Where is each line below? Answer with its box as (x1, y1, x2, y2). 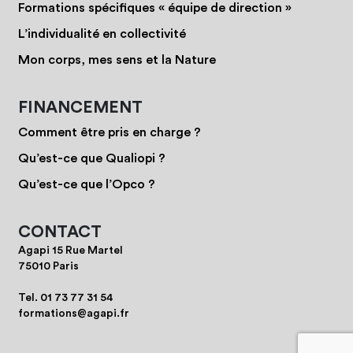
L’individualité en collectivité (18, 27, 186, 40)
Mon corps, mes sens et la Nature (18, 53, 216, 66)
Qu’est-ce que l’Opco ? (18, 177, 155, 191)
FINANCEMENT (18, 98, 143, 116)
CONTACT (18, 223, 102, 240)
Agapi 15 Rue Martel (18, 244, 123, 256)
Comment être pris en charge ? (18, 125, 201, 139)
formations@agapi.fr (18, 307, 129, 319)
